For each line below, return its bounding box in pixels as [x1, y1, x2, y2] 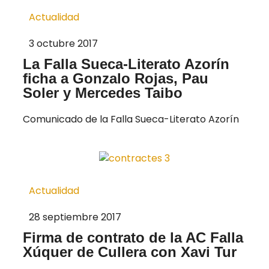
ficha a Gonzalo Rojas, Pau [23, 70, 208, 87]
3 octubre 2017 [29, 37, 98, 51]
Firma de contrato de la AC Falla [23, 229, 243, 246]
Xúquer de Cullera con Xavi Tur [23, 243, 237, 260]
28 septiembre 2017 [29, 210, 121, 224]
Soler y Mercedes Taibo [23, 85, 183, 101]
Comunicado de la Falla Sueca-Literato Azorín [23, 112, 239, 127]
